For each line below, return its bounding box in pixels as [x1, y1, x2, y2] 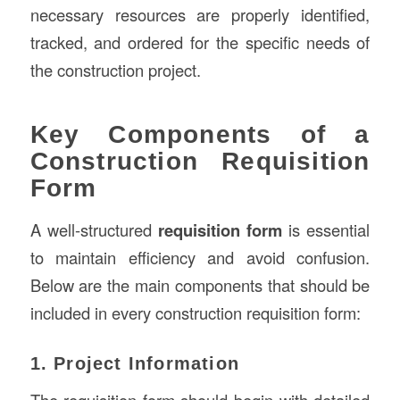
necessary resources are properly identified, [29, 3, 371, 27]
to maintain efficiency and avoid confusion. [29, 245, 371, 269]
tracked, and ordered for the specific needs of [29, 30, 371, 54]
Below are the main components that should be [29, 272, 371, 296]
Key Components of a [29, 121, 371, 149]
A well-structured [29, 217, 158, 241]
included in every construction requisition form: [29, 300, 361, 324]
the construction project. [29, 58, 201, 82]
